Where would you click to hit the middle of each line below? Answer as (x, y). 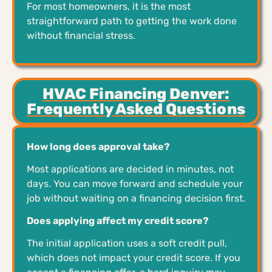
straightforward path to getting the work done (132, 21)
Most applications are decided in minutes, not (130, 169)
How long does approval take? (98, 146)
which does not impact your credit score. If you (134, 257)
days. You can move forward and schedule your (135, 183)
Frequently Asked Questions (136, 109)
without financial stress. (81, 35)
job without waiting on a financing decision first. (136, 198)
